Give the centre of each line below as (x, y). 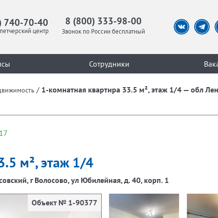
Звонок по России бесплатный (103, 32)
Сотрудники (109, 64)
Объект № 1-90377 (64, 202)
